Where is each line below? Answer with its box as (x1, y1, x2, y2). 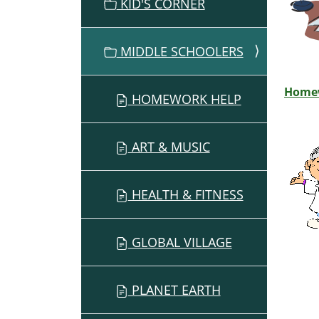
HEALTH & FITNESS (127, 185, 244, 203)
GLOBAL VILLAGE (127, 233, 232, 251)
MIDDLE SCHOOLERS (116, 42, 244, 60)
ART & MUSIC (127, 137, 210, 155)
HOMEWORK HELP (127, 90, 241, 108)
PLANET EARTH (127, 281, 221, 298)
